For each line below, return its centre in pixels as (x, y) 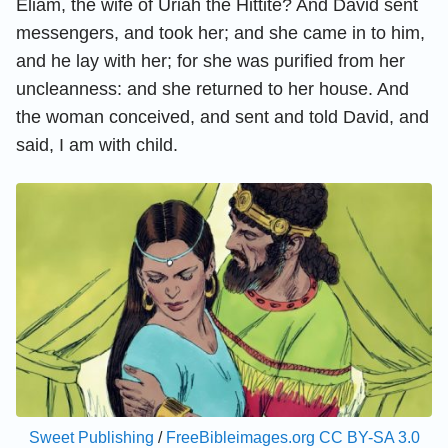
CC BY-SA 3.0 (369, 437)
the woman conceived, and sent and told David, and (222, 116)
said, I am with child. (97, 144)
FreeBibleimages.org (240, 437)
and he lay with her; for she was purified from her (210, 60)
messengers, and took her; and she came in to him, (220, 32)
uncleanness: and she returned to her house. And (212, 88)
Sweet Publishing (91, 437)
